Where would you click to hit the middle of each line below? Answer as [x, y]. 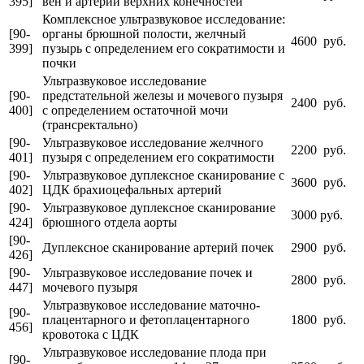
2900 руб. [318, 247]
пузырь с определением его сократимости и [164, 48]
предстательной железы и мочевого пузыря [162, 95]
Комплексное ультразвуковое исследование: [164, 19]
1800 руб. [318, 319]
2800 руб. [318, 279]
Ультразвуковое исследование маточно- [151, 305]
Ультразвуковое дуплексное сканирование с [163, 175]
